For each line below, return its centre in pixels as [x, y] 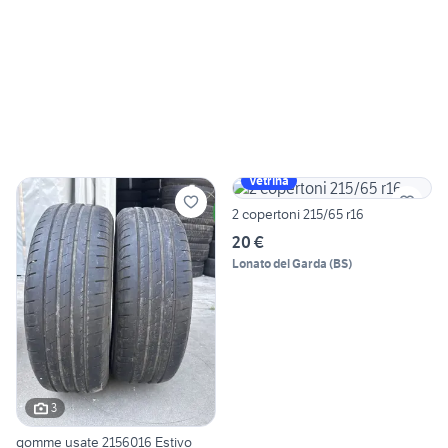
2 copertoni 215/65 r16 [298, 214]
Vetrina [269, 181]
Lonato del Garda [279, 264]
